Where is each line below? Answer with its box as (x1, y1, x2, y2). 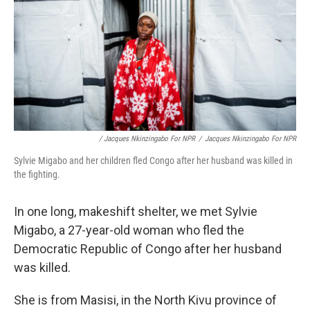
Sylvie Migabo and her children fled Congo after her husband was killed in (14, 155, 293, 166)
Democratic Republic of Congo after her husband (14, 241, 282, 256)
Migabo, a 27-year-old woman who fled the (14, 223, 244, 237)
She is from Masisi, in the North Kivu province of (14, 293, 277, 307)
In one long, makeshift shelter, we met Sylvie (14, 204, 257, 219)
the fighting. (14, 169, 60, 180)
